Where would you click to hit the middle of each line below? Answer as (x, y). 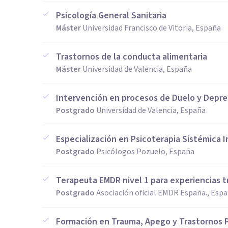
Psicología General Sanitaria (111, 16)
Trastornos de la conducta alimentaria (132, 57)
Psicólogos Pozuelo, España (145, 152)
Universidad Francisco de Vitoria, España (152, 28)
